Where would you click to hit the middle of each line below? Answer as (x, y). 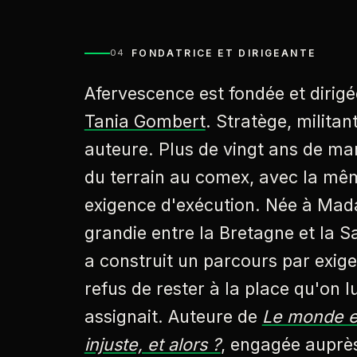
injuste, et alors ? (152, 344)
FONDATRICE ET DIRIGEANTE (224, 53)
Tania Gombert (145, 121)
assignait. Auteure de (173, 316)
